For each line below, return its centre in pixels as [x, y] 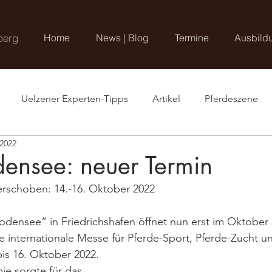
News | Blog [122, 38]
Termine [192, 38]
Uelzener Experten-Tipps [75, 99]
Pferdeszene [231, 99]
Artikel [166, 99]
